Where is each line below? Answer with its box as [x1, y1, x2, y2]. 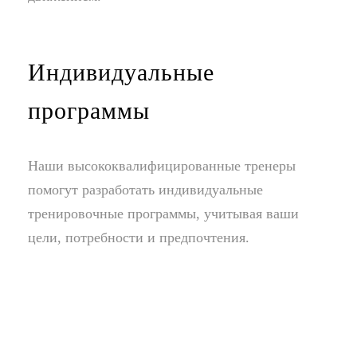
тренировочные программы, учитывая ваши [28, 206, 299, 222]
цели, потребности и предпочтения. [28, 229, 249, 246]
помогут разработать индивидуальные [28, 182, 263, 198]
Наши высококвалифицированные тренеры [28, 158, 296, 175]
